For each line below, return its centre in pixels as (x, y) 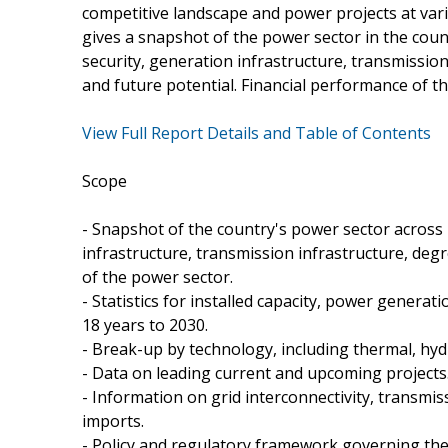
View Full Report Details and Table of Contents (256, 132)
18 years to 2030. (145, 324)
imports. (113, 420)
